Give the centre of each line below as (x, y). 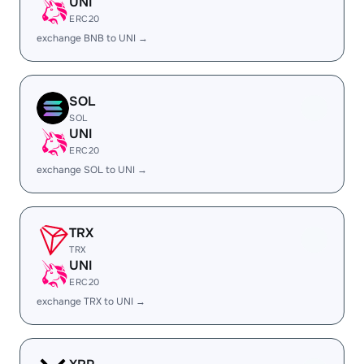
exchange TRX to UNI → (91, 301)
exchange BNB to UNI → (92, 38)
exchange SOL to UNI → (92, 170)
